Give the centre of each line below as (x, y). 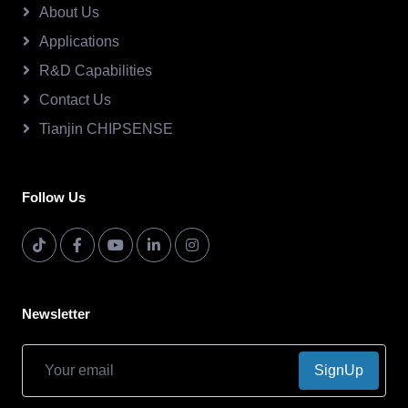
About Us (69, 12)
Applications (79, 41)
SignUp (339, 370)
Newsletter (56, 314)
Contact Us (75, 100)
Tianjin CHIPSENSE (106, 129)
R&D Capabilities (96, 71)
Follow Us (54, 197)
